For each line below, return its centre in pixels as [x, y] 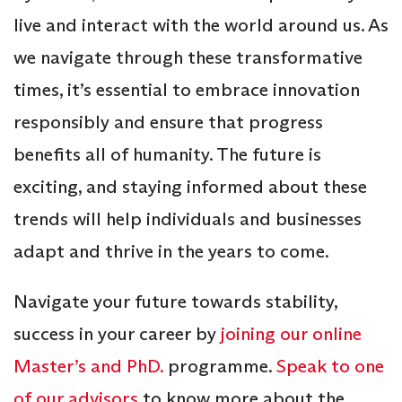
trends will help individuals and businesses [188, 218]
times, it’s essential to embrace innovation [187, 89]
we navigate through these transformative [188, 57]
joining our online [289, 333]
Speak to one [330, 366]
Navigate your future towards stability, [175, 301]
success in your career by [115, 333]
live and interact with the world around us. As [201, 25]
